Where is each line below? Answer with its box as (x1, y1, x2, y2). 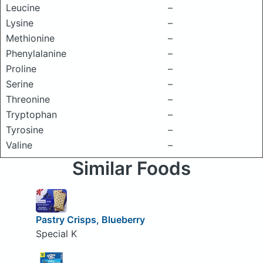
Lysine (6, 17, 33, 29)
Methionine (6, 32, 55, 44)
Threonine (6, 93, 50, 105)
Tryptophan (6, 109, 57, 120)
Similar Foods (72, 157, 191, 180)
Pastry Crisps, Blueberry (35, 213, 145, 225)
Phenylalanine (6, 48, 66, 59)
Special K (35, 227, 77, 240)
